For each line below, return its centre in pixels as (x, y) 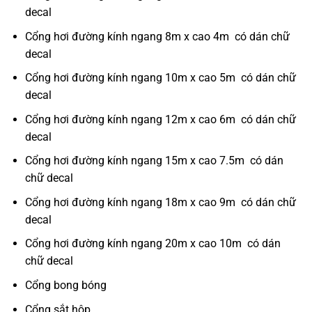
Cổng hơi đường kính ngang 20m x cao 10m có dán (153, 244)
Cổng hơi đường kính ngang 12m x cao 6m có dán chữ (160, 119)
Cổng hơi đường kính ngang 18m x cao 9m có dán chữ (160, 202)
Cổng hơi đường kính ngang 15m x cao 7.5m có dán (154, 161)
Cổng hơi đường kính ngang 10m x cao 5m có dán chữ (160, 78)
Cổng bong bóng (65, 286)
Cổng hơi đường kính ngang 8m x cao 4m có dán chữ (157, 36)
